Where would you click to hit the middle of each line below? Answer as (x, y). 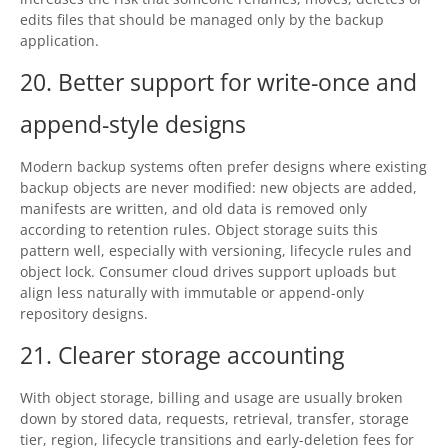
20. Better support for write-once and (218, 82)
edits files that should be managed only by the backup (202, 20)
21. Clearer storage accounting (182, 355)
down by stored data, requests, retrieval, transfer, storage (214, 419)
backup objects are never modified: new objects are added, (218, 188)
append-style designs (133, 124)
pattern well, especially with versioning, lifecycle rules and (216, 251)
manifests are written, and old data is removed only (193, 209)
